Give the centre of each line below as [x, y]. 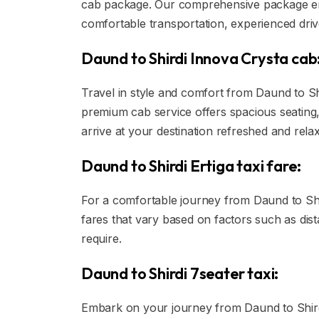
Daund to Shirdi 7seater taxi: [180, 273]
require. [101, 239]
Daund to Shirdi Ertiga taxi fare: [191, 166]
